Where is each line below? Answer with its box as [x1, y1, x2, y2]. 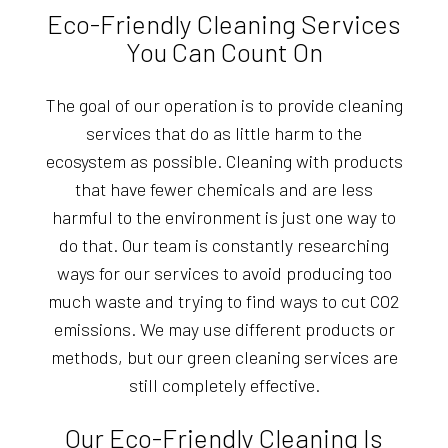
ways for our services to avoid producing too [56, 261, 392, 284]
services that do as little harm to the [86, 121, 362, 144]
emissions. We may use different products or [53, 317, 395, 340]
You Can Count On [125, 35, 323, 67]
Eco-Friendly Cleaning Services [47, 7, 401, 39]
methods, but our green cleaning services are [50, 345, 398, 368]
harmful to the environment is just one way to [52, 205, 396, 228]
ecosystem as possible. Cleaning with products [45, 149, 403, 172]
